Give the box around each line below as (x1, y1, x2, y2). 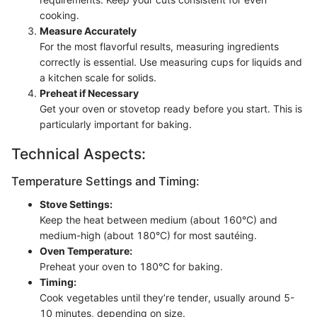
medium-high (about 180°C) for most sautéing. (40, 229, 257, 241)
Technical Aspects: (11, 144, 146, 163)
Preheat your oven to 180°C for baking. (40, 260, 223, 272)
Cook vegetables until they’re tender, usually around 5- (40, 291, 294, 304)
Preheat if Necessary (40, 86, 139, 99)
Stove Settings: (40, 197, 113, 210)
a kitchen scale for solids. (40, 71, 156, 83)
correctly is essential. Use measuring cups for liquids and (40, 55, 302, 68)
